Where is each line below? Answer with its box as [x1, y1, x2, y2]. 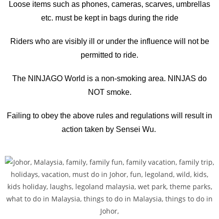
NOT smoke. [88, 88, 131, 96]
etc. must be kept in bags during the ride [41, 13, 178, 22]
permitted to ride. [81, 50, 138, 59]
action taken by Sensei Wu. [61, 125, 158, 133]
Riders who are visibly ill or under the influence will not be [10, 37, 209, 45]
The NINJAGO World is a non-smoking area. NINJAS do [12, 74, 207, 83]
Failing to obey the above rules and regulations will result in [7, 111, 212, 120]
